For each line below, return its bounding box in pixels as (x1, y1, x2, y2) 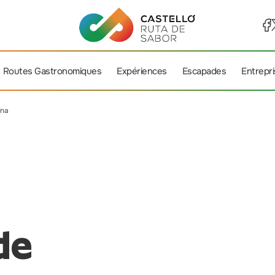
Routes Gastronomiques (2, 65, 102, 77)
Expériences (117, 65, 167, 77)
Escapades (182, 65, 227, 77)
